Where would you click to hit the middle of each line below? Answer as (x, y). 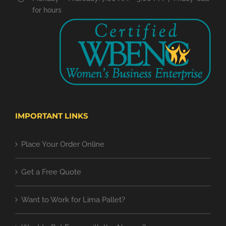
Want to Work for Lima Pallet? (73, 200)
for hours (47, 10)
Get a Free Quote (51, 172)
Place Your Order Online (63, 145)
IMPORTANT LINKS (52, 116)
